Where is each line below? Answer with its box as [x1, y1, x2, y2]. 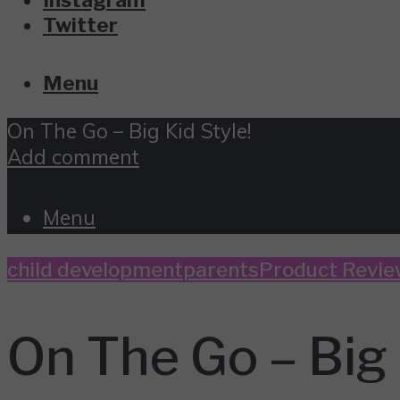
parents [183, 257, 259, 283]
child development [7, 257, 183, 283]
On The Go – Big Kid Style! [7, 118, 251, 145]
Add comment [7, 144, 139, 171]
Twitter [43, 12, 118, 37]
